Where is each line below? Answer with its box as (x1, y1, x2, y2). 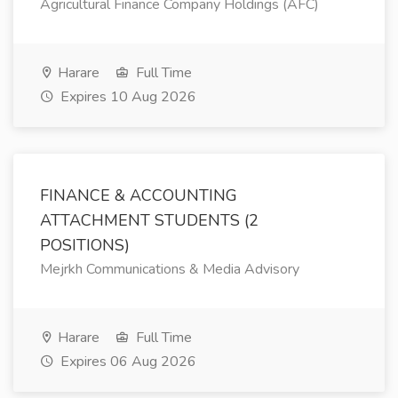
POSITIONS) (40, 235, 130, 256)
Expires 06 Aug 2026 (57, 352, 196, 371)
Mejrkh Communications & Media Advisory (40, 259, 299, 279)
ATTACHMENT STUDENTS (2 (40, 210, 259, 231)
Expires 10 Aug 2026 (57, 87, 196, 107)
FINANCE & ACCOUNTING (40, 185, 237, 206)
